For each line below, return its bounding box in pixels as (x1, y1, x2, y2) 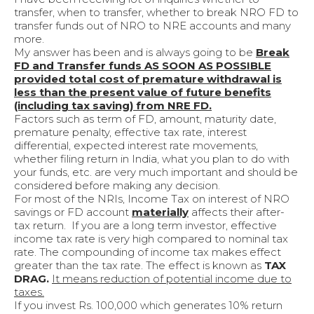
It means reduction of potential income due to (52, 272, 292, 286)
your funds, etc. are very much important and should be (14, 165, 298, 179)
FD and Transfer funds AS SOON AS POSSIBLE (14, 59, 271, 73)
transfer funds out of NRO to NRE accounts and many (14, 19, 291, 33)
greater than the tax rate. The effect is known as (14, 259, 264, 273)
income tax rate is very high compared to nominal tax (14, 232, 288, 246)
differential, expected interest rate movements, (14, 139, 258, 153)
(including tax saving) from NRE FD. (14, 99, 212, 113)
